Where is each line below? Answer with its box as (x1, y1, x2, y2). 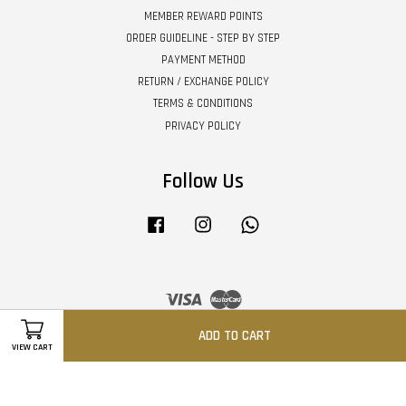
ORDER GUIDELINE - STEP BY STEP (126, 30, 280, 45)
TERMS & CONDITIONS (153, 96, 253, 111)
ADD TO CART (198, 326, 271, 344)
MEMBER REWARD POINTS (143, 8, 263, 24)
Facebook (169, 213, 216, 228)
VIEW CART (11, 342, 53, 353)
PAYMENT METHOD (160, 53, 246, 68)
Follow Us (162, 168, 244, 195)
